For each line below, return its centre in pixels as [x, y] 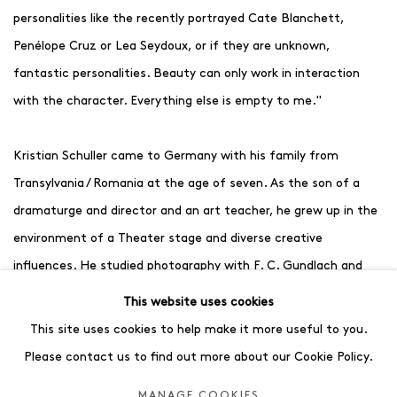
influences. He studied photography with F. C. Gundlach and [188, 266]
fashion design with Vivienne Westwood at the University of [187, 293]
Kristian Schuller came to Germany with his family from [176, 156]
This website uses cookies [198, 302]
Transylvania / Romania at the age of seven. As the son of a [187, 183]
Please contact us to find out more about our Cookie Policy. [198, 357]
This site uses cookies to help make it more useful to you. [198, 329]
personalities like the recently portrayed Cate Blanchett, [179, 19]
